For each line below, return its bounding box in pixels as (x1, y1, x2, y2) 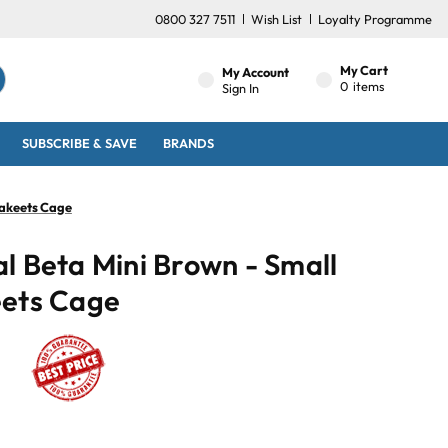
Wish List (251, 10, 302, 27)
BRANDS (162, 135, 214, 152)
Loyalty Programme (318, 10, 432, 27)
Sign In (222, 79, 259, 96)
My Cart (340, 61, 389, 78)
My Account (222, 63, 289, 80)
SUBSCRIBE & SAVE (22, 135, 138, 152)
